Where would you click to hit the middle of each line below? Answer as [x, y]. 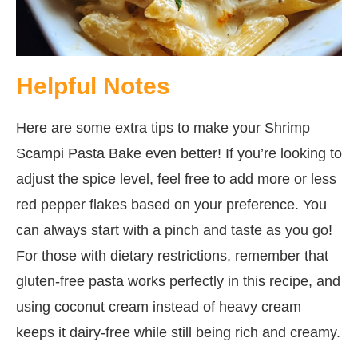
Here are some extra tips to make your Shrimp [163, 127]
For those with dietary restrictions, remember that [172, 255]
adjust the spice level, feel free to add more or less [176, 179]
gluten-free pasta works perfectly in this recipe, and [178, 281]
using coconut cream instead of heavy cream [159, 306]
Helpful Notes [93, 86]
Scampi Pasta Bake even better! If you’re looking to [179, 153]
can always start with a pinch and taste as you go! [174, 230]
